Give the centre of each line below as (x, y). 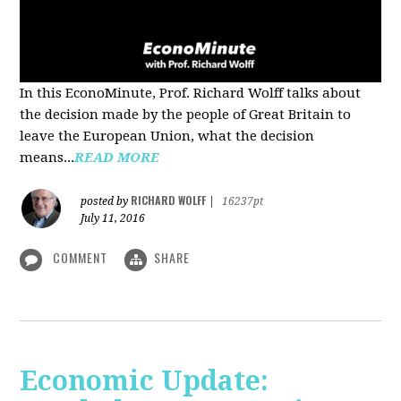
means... (47, 158)
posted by (106, 202)
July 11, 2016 (113, 219)
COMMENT (81, 258)
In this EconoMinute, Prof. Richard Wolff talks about (191, 94)
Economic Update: (145, 380)
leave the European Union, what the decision (167, 137)
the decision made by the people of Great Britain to (186, 115)
